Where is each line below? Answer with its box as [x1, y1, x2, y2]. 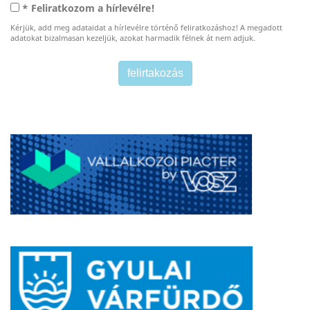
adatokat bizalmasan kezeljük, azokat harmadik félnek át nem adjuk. [10, 33, 255, 45]
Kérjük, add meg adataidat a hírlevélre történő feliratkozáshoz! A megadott [10, 22, 282, 35]
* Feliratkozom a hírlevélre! [22, 1, 155, 17]
